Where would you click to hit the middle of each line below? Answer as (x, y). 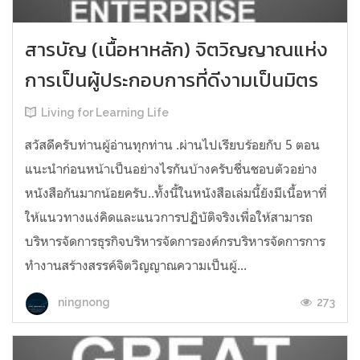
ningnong (83, 303)
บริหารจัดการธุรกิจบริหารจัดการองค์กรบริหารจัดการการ (175, 241)
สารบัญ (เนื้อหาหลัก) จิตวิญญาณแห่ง (176, 49)
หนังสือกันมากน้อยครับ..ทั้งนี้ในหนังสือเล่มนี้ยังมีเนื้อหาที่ (176, 192)
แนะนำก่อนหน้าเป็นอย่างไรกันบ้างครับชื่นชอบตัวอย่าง (171, 168)
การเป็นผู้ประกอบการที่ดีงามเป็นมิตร (172, 80)
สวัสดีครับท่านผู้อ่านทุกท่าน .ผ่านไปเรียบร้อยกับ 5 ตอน (172, 144)
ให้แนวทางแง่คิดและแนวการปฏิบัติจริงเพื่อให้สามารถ (169, 217)
